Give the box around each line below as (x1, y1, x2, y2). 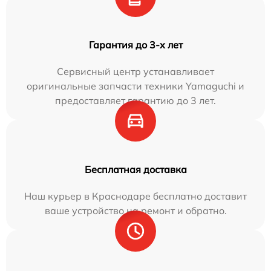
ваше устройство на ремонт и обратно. (44, 204, 227, 217)
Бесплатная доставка (84, 163, 187, 175)
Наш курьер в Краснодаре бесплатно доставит (24, 189, 247, 202)
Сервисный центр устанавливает (57, 65, 214, 77)
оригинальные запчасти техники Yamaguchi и (27, 79, 244, 92)
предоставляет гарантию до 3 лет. (55, 94, 216, 106)
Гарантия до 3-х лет (88, 38, 183, 51)
